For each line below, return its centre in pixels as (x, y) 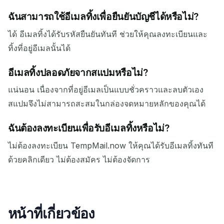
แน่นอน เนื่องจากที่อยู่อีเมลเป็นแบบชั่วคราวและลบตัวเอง (106, 90)
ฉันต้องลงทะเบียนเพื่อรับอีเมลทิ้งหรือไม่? (89, 128)
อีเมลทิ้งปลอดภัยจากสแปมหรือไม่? (78, 72)
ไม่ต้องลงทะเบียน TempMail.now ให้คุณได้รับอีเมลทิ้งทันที (111, 146)
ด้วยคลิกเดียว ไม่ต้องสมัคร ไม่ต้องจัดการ (79, 160)
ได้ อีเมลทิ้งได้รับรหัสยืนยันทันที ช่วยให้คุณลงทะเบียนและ (108, 34)
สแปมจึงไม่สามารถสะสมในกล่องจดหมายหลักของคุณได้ (107, 104)
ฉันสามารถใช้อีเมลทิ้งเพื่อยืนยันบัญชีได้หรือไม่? (103, 17)
